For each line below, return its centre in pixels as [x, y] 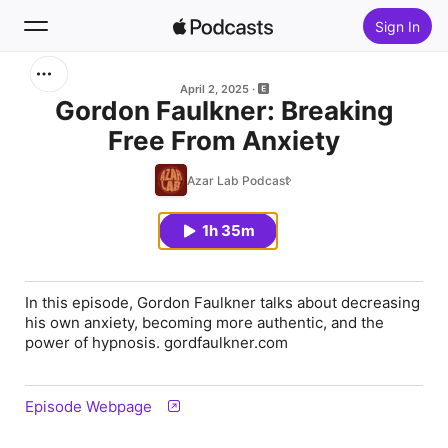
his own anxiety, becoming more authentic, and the [204, 322]
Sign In [397, 26]
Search [74, 90]
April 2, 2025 [214, 89]
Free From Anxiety [224, 140]
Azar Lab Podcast [238, 180]
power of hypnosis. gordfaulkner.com [156, 342]
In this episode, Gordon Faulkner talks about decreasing [222, 302]
